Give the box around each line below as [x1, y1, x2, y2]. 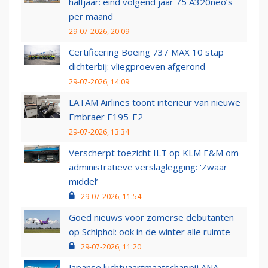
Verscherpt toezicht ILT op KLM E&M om [69, 147, 239, 159]
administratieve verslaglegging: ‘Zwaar [69, 161, 227, 173]
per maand [69, 10, 113, 23]
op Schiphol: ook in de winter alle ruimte [69, 226, 230, 238]
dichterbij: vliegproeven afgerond [69, 60, 205, 73]
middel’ [69, 175, 98, 188]
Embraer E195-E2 [69, 111, 143, 123]
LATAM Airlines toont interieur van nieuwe [69, 96, 240, 109]
